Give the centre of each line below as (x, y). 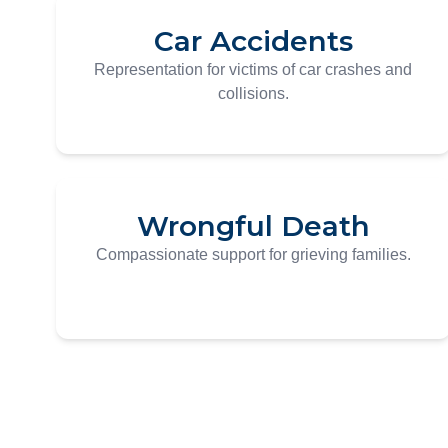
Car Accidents (253, 41)
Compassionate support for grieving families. (253, 254)
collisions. (253, 93)
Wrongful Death (253, 226)
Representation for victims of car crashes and (253, 69)
